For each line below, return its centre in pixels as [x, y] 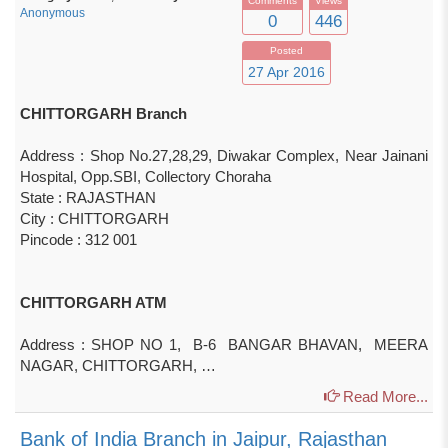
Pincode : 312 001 [78, 239]
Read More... [383, 396]
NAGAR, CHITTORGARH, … [118, 365]
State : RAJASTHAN [88, 197]
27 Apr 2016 [286, 72]
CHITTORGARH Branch [103, 113]
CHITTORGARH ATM [93, 302]
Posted [286, 50]
